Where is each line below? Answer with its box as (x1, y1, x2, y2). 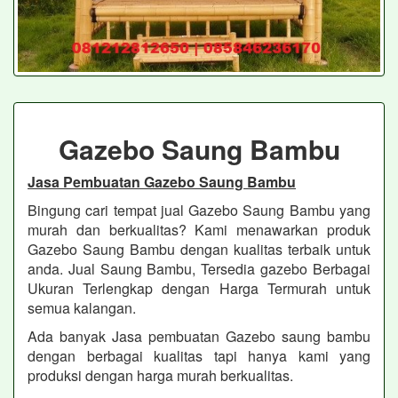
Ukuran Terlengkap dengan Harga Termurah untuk (28, 277, 370, 298)
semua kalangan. (28, 297, 136, 318)
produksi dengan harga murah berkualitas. (28, 364, 293, 386)
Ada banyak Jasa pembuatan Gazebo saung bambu (28, 325, 370, 346)
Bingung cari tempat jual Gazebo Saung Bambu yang (28, 199, 370, 220)
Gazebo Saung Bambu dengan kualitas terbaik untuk (28, 238, 370, 259)
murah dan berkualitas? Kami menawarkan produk (28, 219, 370, 240)
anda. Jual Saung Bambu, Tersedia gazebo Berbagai (28, 258, 370, 279)
